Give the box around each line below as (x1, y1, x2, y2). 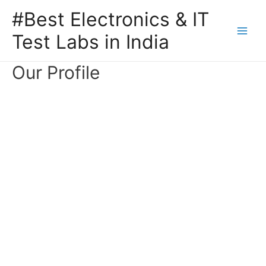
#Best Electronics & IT (12, 7, 209, 31)
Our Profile (12, 62, 100, 84)
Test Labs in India (12, 30, 169, 53)
